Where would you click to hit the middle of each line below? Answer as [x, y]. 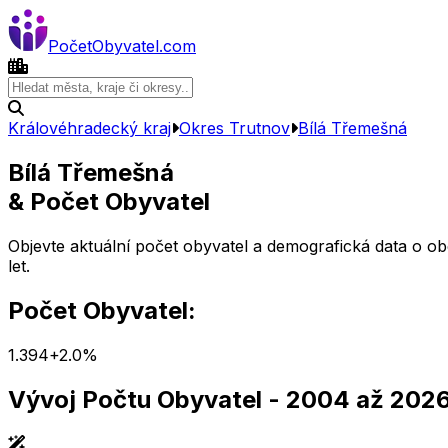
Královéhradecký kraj [89, 128]
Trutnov [259, 128]
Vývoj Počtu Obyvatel [135, 399]
